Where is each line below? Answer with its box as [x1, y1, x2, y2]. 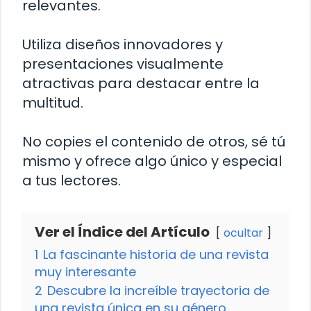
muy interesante [35, 263, 136, 281]
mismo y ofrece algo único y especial [22, 151, 282, 171]
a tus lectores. [22, 171, 121, 191]
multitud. [22, 93, 83, 113]
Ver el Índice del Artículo [35, 222, 210, 242]
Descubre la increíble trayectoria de [47, 282, 269, 300]
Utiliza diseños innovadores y [22, 35, 223, 55]
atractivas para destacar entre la [22, 74, 260, 94]
